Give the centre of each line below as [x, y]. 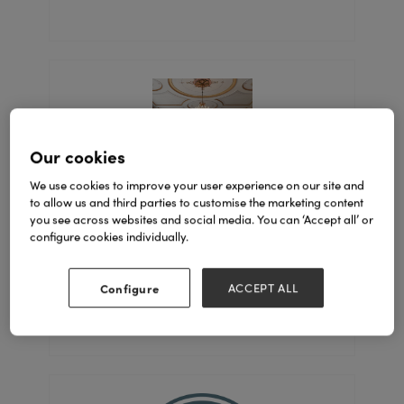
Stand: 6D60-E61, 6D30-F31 [202, 258]
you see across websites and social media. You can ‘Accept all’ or [202, 219]
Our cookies [78, 156]
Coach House [202, 236]
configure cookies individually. [110, 236]
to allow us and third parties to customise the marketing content [197, 202]
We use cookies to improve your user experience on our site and [197, 184]
